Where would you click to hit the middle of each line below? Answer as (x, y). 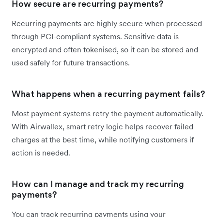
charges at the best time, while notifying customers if (103, 139)
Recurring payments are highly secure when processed (107, 23)
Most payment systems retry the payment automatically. (108, 113)
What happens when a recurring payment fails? (108, 93)
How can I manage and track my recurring (98, 184)
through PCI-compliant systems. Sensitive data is (95, 36)
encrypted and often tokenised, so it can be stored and (105, 49)
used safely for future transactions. (71, 62)
